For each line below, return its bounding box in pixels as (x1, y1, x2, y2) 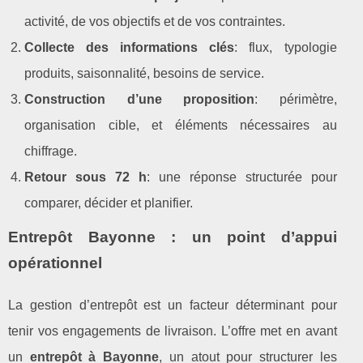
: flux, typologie (234, 40, 337, 54)
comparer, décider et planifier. (24, 195, 193, 210)
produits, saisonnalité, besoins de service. (24, 66, 264, 80)
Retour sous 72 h (24, 169, 147, 184)
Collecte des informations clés (24, 40, 235, 54)
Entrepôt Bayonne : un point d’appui (8, 228, 337, 246)
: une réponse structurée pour (146, 169, 337, 184)
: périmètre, (254, 92, 337, 106)
